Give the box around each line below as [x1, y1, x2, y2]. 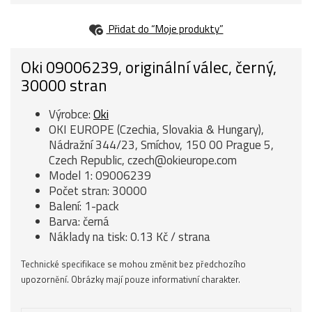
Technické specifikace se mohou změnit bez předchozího [21, 257, 246, 271]
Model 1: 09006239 [49, 166, 151, 185]
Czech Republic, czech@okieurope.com [49, 151, 237, 169]
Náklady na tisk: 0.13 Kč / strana [49, 228, 210, 246]
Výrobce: [49, 105, 93, 123]
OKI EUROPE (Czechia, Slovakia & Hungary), [49, 120, 264, 139]
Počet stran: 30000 [49, 182, 147, 200]
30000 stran [21, 73, 107, 97]
